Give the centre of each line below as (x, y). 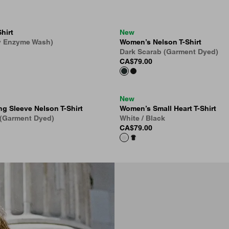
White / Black (142, 118)
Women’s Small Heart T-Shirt (168, 108)
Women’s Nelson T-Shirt (161, 42)
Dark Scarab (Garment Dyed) (169, 52)
